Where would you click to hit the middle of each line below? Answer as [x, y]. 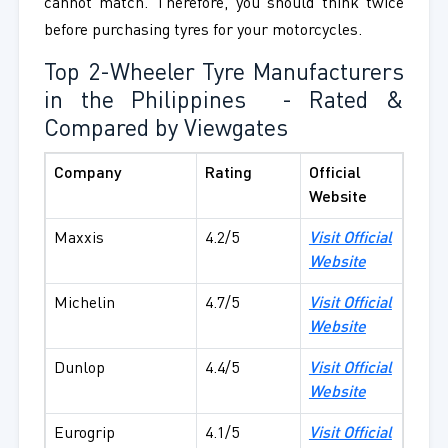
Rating [230, 174]
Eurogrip [84, 434]
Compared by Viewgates [165, 130]
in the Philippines [153, 102]
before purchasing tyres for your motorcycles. [202, 31]
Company [87, 174]
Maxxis [78, 239]
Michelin [84, 304]
